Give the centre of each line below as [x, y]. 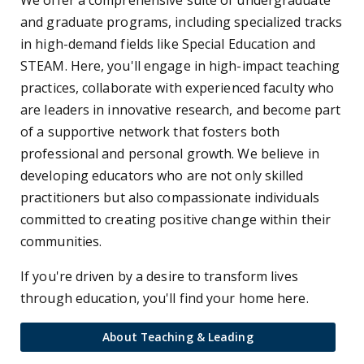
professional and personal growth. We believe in [170, 153]
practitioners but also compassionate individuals [170, 197]
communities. [61, 241]
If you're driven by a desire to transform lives [159, 276]
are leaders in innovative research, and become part [181, 109]
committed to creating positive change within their [176, 219]
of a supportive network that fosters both [150, 131]
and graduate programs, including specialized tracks [182, 22]
